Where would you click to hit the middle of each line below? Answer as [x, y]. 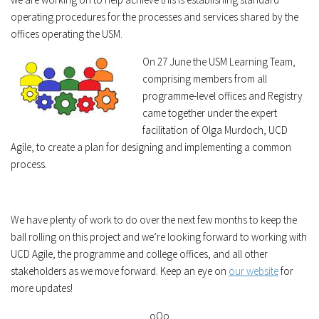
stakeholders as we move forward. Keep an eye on [120, 271]
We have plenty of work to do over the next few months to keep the [154, 219]
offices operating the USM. [67, 33]
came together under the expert [210, 113]
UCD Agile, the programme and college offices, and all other [139, 253]
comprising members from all [205, 78]
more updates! [42, 288]
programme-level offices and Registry [223, 95]
